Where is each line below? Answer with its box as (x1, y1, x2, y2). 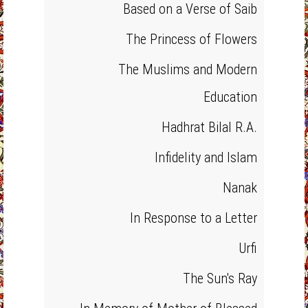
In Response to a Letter (130, 210, 257, 226)
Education (203, 89, 257, 105)
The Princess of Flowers (126, 31, 257, 47)
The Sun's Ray (183, 270, 257, 287)
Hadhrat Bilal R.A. (162, 119, 257, 135)
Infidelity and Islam (155, 149, 257, 166)
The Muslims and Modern (118, 61, 257, 78)
